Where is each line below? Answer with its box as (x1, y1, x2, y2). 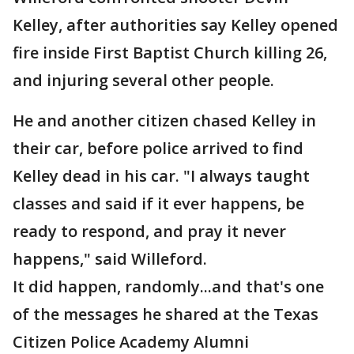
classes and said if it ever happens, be (13, 193, 304, 214)
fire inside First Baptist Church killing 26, (13, 42, 327, 63)
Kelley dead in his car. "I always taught (13, 165, 310, 186)
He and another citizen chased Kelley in (13, 110, 316, 131)
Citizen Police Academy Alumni (13, 331, 249, 352)
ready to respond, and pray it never (13, 220, 286, 242)
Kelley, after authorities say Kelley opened (13, 14, 338, 36)
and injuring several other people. (13, 70, 274, 91)
